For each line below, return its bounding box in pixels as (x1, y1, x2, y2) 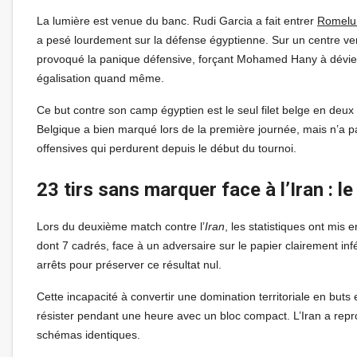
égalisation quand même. (37, 71, 164, 84)
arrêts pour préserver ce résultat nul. (37, 257, 222, 271)
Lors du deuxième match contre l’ (37, 219, 205, 233)
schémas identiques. (37, 328, 140, 341)
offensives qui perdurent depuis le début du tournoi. (37, 141, 296, 155)
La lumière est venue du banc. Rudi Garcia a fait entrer (37, 14, 317, 27)
